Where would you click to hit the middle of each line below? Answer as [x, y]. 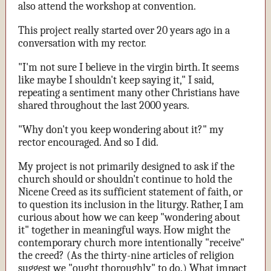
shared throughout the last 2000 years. [105, 106]
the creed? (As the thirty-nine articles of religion [126, 256]
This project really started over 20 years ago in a [124, 31]
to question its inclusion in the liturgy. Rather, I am [131, 205]
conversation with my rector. [83, 43]
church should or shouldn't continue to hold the [125, 179]
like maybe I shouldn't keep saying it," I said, [116, 80]
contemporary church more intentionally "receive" [131, 243]
